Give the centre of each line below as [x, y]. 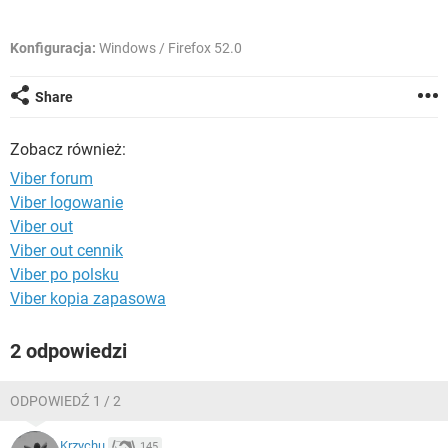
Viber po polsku [64, 274]
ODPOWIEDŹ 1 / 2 [65, 401]
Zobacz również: [68, 149]
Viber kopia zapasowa [88, 298]
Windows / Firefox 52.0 [169, 48]
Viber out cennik [66, 250]
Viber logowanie [66, 202]
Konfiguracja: [53, 48]
